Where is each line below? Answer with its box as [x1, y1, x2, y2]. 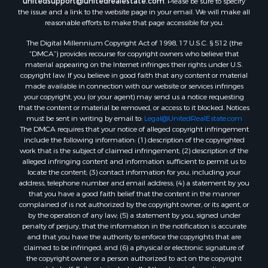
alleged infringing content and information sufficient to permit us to [22, 156, 246, 166]
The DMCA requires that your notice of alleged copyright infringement [19, 124, 249, 134]
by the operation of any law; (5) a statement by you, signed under [28, 210, 240, 220]
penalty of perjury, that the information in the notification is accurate [22, 221, 246, 231]
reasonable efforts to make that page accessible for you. [44, 17, 224, 28]
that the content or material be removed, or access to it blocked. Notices [19, 102, 249, 112]
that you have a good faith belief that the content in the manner [28, 188, 240, 199]
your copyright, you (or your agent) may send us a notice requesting [24, 92, 244, 102]
